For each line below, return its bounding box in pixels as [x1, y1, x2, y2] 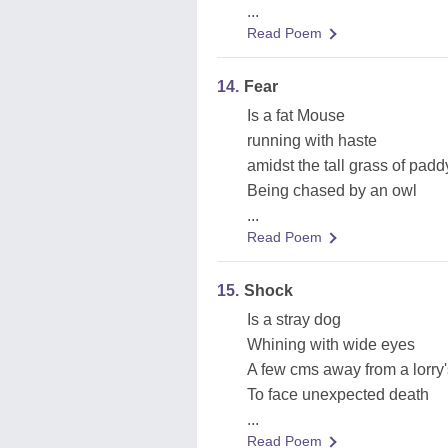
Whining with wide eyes [247, 336, 415, 353]
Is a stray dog [247, 311, 341, 328]
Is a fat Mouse [247, 107, 345, 124]
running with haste [247, 132, 377, 149]
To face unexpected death [247, 386, 429, 403]
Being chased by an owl [247, 182, 417, 199]
